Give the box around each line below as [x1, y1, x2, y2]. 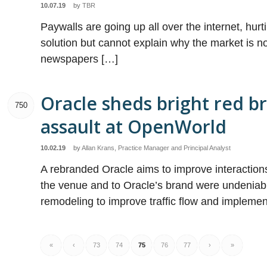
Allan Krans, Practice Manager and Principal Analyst [82, 144, 231, 151]
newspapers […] [41, 53, 119, 65]
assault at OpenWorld [41, 114, 227, 139]
